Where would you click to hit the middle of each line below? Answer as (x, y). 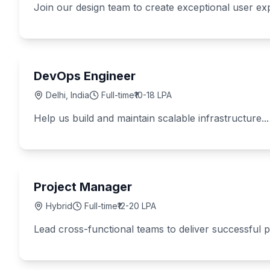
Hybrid (59, 206)
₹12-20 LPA (137, 206)
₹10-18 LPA (153, 95)
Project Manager (83, 187)
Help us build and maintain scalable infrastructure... (151, 118)
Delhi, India (67, 95)
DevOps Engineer (85, 76)
